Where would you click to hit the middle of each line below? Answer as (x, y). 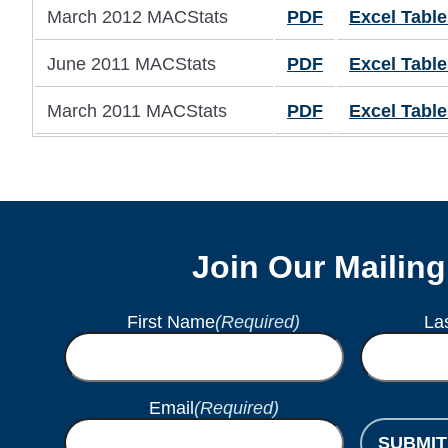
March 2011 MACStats (137, 111)
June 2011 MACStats (131, 64)
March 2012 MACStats (137, 17)
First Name (171, 321)
